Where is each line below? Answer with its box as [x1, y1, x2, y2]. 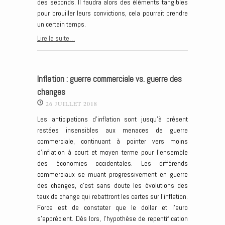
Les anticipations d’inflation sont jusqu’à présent [37, 115, 188, 124]
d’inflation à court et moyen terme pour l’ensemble [37, 148, 188, 157]
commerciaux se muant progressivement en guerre [37, 170, 188, 179]
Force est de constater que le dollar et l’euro [37, 203, 188, 212]
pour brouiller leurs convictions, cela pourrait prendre [37, 9, 188, 18]
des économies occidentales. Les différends [37, 159, 188, 168]
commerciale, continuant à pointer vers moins [37, 137, 188, 146]
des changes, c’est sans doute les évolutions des [37, 181, 188, 190]
